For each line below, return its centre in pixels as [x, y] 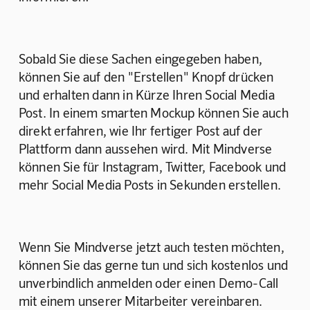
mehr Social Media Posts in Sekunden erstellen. [151, 184]
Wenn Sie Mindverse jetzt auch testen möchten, [153, 246]
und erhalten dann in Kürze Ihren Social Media [148, 94]
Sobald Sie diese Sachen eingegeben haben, [142, 58]
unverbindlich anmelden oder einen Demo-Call [150, 282]
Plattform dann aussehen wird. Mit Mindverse [147, 148]
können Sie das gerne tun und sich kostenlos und [155, 264]
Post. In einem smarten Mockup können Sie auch [155, 112]
